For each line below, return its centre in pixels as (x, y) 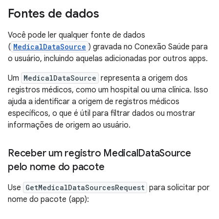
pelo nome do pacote (56, 167)
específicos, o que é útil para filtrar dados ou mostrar (102, 113)
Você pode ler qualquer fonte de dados (77, 35)
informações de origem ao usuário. (69, 125)
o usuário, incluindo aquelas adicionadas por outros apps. (108, 59)
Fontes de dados (54, 14)
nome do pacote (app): (48, 199)
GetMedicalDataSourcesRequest (85, 187)
